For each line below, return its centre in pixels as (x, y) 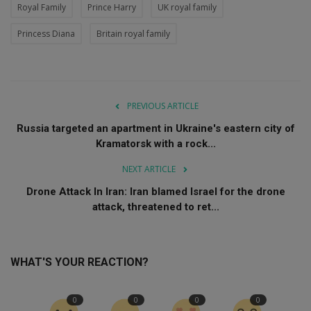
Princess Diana (46, 34)
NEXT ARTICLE (149, 169)
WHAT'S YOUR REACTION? (79, 262)
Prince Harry (112, 8)
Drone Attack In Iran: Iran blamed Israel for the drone (155, 192)
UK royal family (187, 8)
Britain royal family (133, 34)
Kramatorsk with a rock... (155, 144)
